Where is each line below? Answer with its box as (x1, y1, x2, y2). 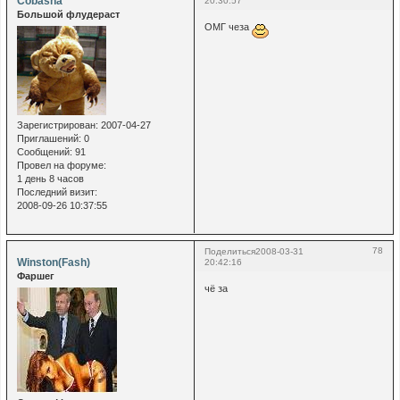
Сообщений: (16, 146, 72, 157)
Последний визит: (16, 186, 97, 197)
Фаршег (16, 271, 54, 282)
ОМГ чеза (204, 21, 252, 32)
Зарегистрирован (16, 119, 96, 130)
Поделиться (204, 246, 255, 257)
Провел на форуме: (16, 159, 106, 171)
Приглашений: (16, 132, 81, 144)
